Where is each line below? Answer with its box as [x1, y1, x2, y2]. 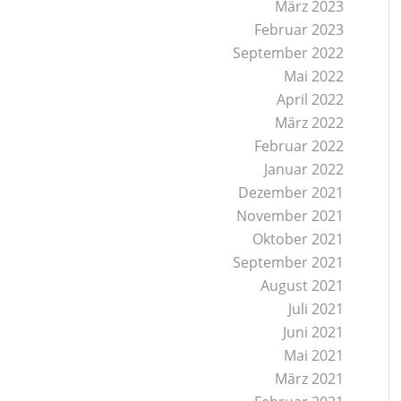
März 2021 [275, 369, 345, 388]
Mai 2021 [284, 346, 345, 365]
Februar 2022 [254, 136, 345, 156]
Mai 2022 [284, 66, 345, 86]
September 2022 [233, 43, 345, 63]
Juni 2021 [283, 322, 345, 342]
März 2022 [275, 113, 345, 132]
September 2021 [233, 252, 345, 272]
